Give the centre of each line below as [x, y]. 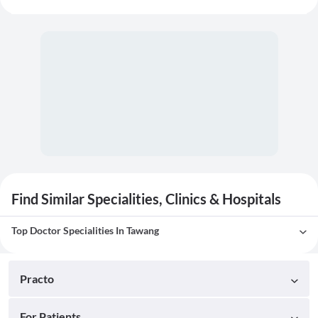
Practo [37, 279]
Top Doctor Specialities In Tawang [85, 231]
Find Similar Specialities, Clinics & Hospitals [146, 199]
